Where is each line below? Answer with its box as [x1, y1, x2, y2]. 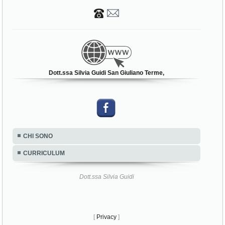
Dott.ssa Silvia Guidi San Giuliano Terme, [49, 69, 165, 77]
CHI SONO [23, 133, 53, 140]
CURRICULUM [23, 150, 65, 157]
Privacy [96, 213, 117, 221]
